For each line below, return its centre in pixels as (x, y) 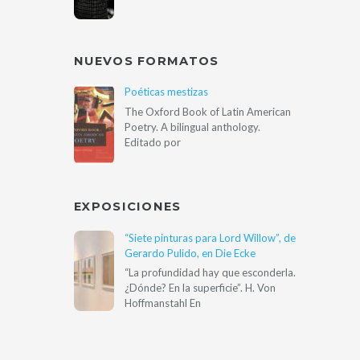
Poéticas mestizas (166, 92)
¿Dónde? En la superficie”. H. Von (200, 287)
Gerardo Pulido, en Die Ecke (190, 253)
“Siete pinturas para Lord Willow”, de (210, 237)
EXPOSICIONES (128, 206)
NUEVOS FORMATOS (147, 61)
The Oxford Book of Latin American (207, 111)
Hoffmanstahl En (162, 303)
